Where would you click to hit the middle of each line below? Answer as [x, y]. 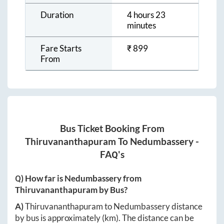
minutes [141, 25]
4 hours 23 [146, 14]
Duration [57, 14]
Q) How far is [40, 178]
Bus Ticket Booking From [112, 129]
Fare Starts [61, 48]
